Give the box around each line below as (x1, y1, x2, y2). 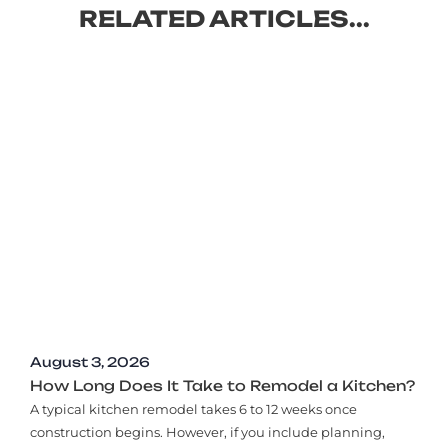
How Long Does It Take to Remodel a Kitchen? (30, 376, 415, 394)
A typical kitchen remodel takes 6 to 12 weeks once (30, 400, 357, 417)
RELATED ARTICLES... (78, 5, 370, 33)
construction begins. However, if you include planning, (30, 423, 385, 440)
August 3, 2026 (30, 353, 150, 370)
